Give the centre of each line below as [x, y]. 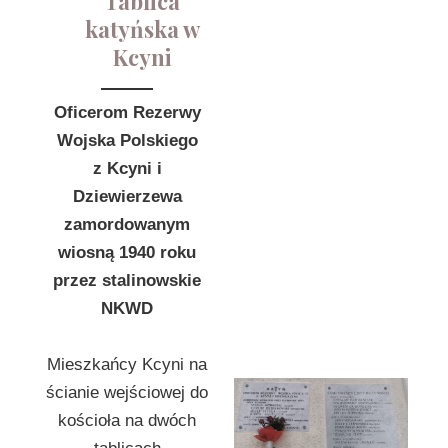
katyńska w [142, 29]
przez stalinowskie [127, 280]
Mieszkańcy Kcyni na [127, 364]
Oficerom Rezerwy [127, 112]
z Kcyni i [127, 168]
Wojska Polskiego [127, 140]
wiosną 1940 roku [127, 252]
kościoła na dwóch [127, 420]
